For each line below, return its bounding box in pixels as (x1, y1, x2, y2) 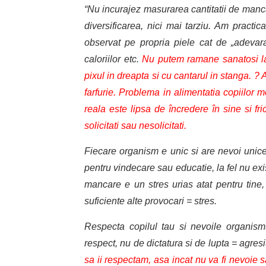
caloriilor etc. (84, 54, 142, 65)
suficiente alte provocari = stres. (84, 196, 217, 207)
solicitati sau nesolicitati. (84, 121, 186, 131)
